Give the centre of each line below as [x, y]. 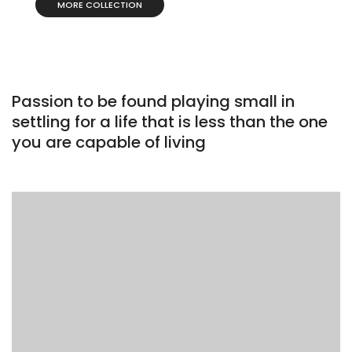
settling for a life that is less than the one [170, 122]
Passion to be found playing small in [153, 102]
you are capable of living [109, 143]
